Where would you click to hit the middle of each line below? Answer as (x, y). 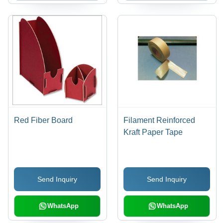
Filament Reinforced (160, 120)
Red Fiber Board (44, 120)
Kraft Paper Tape (153, 132)
